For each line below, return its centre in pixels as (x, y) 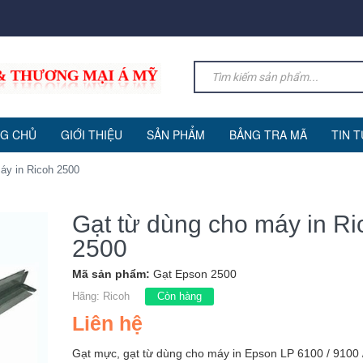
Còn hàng (179, 296)
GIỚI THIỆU (91, 135)
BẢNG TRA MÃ (268, 135)
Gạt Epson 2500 (195, 274)
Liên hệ (107, 323)
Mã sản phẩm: (113, 274)
